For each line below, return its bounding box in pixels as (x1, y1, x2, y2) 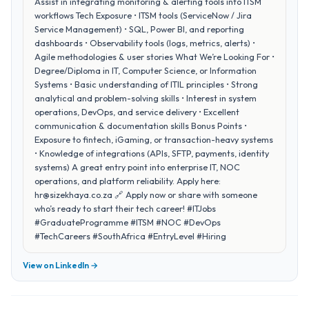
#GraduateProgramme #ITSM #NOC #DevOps (34, 217, 221, 228)
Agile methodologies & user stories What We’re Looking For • (34, 51, 275, 62)
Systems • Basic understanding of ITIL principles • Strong (34, 79, 258, 90)
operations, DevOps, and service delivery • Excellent (34, 106, 239, 117)
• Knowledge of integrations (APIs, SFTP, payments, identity (34, 148, 269, 159)
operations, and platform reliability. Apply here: (34, 175, 221, 186)
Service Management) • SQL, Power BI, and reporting (34, 23, 244, 34)
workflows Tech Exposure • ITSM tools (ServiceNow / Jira (34, 10, 252, 21)
